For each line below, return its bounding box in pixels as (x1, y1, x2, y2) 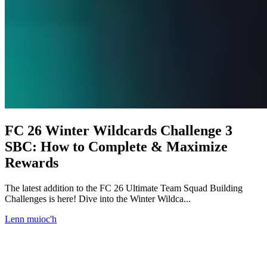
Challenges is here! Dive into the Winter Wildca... (5, 193, 191, 204)
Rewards (5, 155, 58, 171)
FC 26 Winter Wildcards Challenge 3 (5, 123, 232, 139)
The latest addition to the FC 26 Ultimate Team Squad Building (5, 182, 243, 193)
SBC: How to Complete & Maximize (5, 139, 228, 155)
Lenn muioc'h (5, 213, 57, 224)
